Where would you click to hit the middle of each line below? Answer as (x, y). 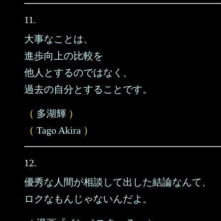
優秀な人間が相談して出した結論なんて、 (118, 182)
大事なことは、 (59, 39)
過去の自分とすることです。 (88, 89)
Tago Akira (59, 130)
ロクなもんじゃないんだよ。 (88, 199)
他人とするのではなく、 (78, 73)
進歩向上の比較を (64, 56)
